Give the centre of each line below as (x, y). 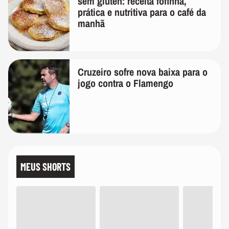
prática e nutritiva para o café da (142, 12)
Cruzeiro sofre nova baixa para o (143, 72)
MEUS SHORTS (45, 167)
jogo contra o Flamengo (125, 83)
